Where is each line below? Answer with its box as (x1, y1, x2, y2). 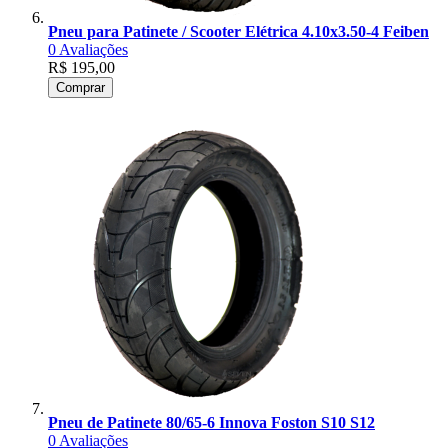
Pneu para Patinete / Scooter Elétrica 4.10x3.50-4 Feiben (48, 23, 429, 40)
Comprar (56, 80, 105, 95)
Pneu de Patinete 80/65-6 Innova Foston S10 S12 (48, 414, 375, 431)
